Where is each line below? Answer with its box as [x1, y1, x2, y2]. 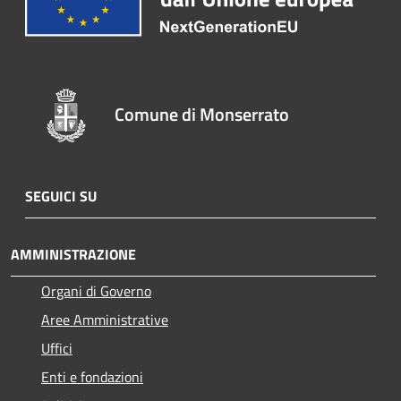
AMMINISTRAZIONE [11, 243, 136, 265]
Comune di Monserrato [115, 99, 290, 128]
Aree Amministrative [41, 309, 168, 330]
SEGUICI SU [25, 185, 97, 207]
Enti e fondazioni [41, 366, 143, 388]
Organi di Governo [41, 280, 151, 302]
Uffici [41, 337, 73, 359]
